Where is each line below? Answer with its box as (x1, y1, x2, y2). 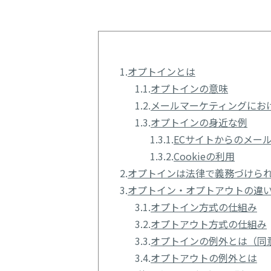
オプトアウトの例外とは (151, 250, 257, 265)
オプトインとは (128, 64, 195, 79)
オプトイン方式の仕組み (151, 199, 257, 214)
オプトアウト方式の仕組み (151, 216, 267, 231)
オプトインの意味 (151, 80, 228, 96)
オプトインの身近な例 (151, 114, 247, 129)
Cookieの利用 (174, 148, 235, 163)
